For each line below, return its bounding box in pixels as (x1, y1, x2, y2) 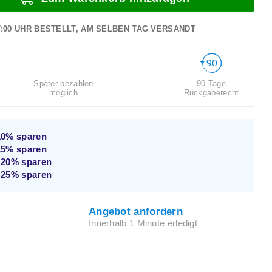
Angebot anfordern (88, 205, 183, 218)
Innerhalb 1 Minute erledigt (88, 218, 198, 229)
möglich (49, 88, 78, 97)
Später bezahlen (33, 79, 93, 88)
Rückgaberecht (183, 88, 239, 98)
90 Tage (196, 79, 226, 89)
